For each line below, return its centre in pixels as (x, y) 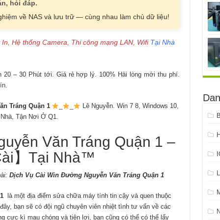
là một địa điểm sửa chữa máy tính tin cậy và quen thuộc (88, 196)
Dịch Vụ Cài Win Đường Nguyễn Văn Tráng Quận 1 (86, 175)
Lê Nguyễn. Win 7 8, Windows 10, (129, 106)
